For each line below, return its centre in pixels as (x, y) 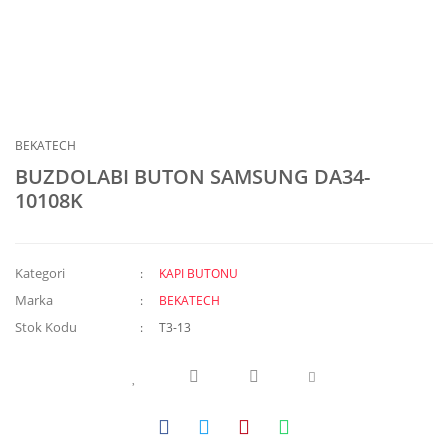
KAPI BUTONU (199, 273)
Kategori (40, 273)
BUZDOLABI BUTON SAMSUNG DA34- (192, 176)
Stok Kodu (46, 327)
